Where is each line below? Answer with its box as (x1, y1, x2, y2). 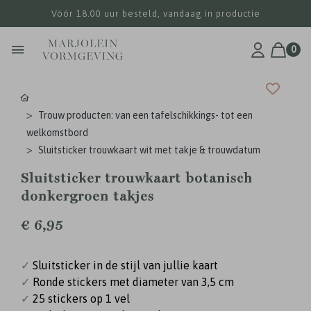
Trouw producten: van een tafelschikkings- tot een (38, 110, 253, 121)
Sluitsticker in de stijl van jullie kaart (33, 259, 218, 271)
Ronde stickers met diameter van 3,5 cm (33, 276, 234, 288)
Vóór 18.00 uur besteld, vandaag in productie (51, 8, 260, 19)
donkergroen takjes (21, 188, 154, 205)
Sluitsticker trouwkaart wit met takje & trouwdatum (38, 144, 260, 155)
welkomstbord (26, 127, 88, 138)
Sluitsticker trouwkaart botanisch (21, 170, 253, 187)
